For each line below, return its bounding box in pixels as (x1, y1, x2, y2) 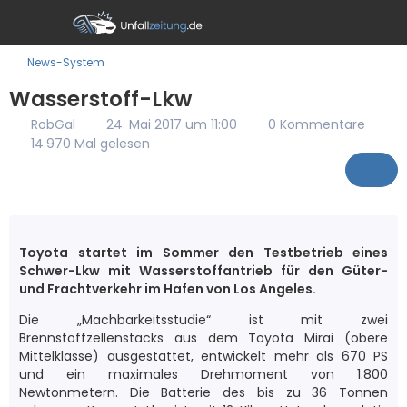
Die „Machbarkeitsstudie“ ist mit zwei (19, 311, 388, 329)
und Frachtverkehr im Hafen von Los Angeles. (19, 280, 316, 298)
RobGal (31, 115, 75, 134)
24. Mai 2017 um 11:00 (106, 115, 237, 134)
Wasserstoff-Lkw (9, 84, 192, 114)
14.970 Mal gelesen (27, 134, 150, 153)
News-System (27, 55, 104, 70)
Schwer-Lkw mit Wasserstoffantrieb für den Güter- (19, 262, 388, 280)
